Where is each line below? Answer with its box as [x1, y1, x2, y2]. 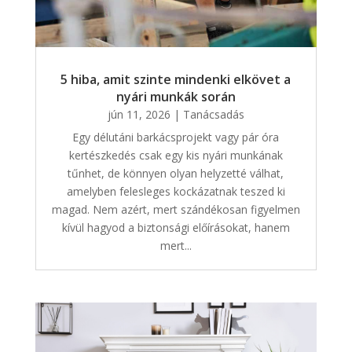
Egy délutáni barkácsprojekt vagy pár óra [72, 130, 280, 145]
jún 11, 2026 [107, 107, 170, 123]
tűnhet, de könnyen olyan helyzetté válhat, [68, 166, 284, 181]
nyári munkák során [115, 88, 236, 106]
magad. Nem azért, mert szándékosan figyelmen [51, 202, 300, 218]
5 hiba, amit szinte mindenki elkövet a [60, 71, 291, 89]
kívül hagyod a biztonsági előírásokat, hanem [61, 220, 290, 236]
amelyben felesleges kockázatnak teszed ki [66, 184, 285, 200]
